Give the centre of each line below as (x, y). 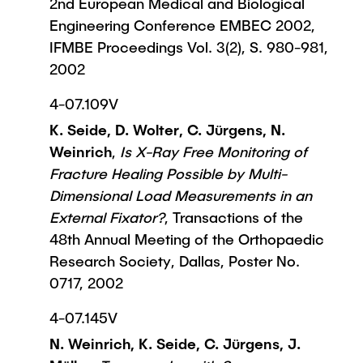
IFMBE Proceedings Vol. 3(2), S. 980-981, (189, 47)
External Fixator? (107, 217)
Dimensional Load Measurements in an (181, 195)
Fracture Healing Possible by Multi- (168, 173)
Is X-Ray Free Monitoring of (211, 152)
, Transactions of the (234, 217)
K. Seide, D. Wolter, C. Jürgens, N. (167, 130)
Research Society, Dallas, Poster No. (175, 261)
